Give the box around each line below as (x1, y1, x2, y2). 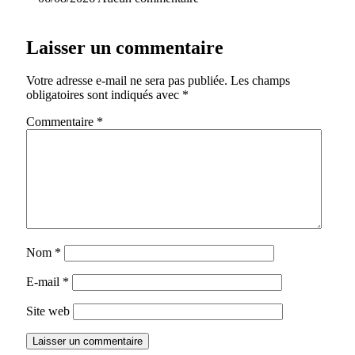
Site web (26, 304, 70, 319)
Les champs (231, 74, 290, 88)
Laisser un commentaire (26, 36, 223, 58)
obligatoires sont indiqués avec (26, 88, 182, 102)
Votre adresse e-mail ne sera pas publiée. (26, 74, 227, 88)
